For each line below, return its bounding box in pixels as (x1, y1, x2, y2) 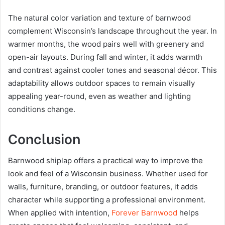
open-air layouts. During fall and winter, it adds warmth (8, 52, 202, 62)
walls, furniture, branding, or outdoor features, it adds (8, 181, 198, 191)
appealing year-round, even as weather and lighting (8, 91, 191, 101)
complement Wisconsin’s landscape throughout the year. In (8, 26, 217, 36)
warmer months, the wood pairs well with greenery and (8, 39, 204, 49)
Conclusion (8, 128, 80, 148)
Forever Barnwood (111, 207, 177, 217)
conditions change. (8, 104, 75, 115)
